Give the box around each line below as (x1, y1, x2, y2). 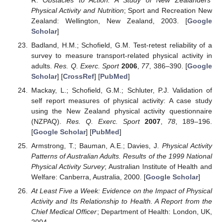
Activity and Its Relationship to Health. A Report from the (31, 197, 212, 206)
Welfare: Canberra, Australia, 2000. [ (31, 173, 146, 181)
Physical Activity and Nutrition (31, 6, 124, 14)
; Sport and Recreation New (123, 6, 213, 14)
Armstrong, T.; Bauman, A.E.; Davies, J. (31, 142, 163, 150)
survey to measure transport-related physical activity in (31, 51, 212, 59)
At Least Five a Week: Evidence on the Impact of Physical (31, 187, 212, 195)
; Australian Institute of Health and (105, 163, 213, 171)
